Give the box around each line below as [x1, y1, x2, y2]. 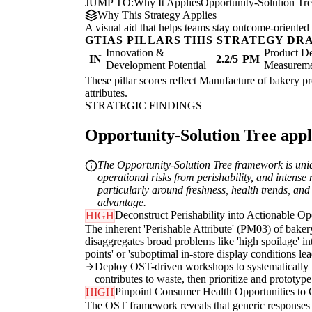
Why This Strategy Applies [97, 9, 217, 22]
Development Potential [106, 59, 206, 72]
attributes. [85, 87, 127, 100]
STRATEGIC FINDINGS [85, 100, 202, 112]
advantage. [97, 196, 146, 209]
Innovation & [106, 47, 164, 59]
